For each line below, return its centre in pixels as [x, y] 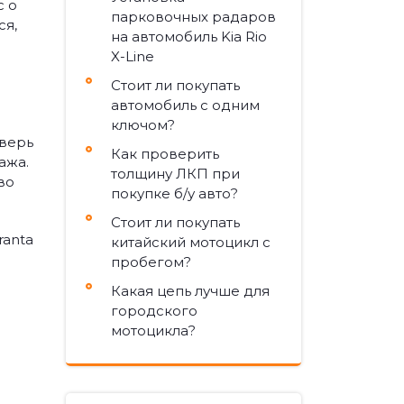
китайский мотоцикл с [191, 242]
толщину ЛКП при [175, 174]
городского [154, 311]
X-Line [133, 56]
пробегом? [151, 262]
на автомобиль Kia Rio [189, 37]
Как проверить [165, 154]
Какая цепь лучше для [190, 291]
